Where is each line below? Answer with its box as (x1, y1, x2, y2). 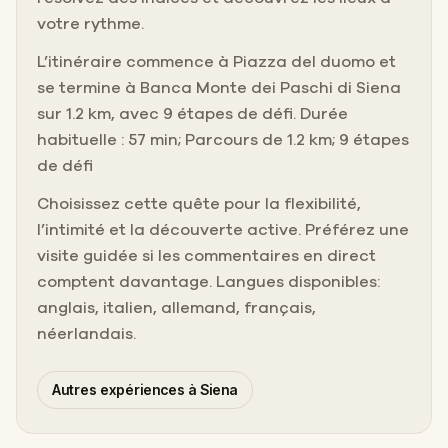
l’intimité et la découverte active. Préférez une (37, 221, 409, 238)
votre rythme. (37, 15, 144, 32)
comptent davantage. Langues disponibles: (37, 273, 380, 290)
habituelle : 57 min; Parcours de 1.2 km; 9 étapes (37, 131, 409, 148)
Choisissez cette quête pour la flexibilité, (37, 195, 361, 212)
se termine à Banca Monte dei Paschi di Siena (37, 79, 401, 96)
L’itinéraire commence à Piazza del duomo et (37, 53, 396, 70)
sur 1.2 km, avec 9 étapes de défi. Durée (37, 105, 348, 122)
